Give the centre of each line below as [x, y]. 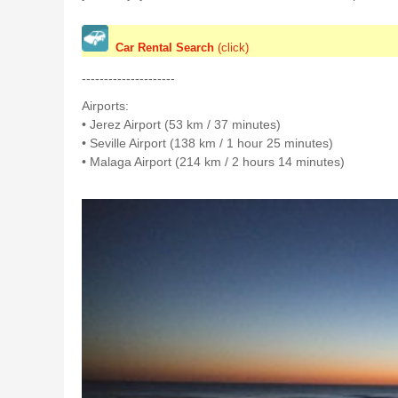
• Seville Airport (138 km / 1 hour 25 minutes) [207, 143]
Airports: [105, 105]
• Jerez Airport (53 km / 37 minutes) [181, 124]
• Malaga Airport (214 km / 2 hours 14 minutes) [213, 161]
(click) [231, 47]
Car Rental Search [165, 47]
